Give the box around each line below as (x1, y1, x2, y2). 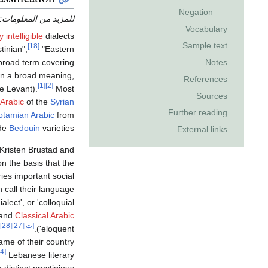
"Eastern (39, 44, 74, 54)
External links (177, 124, 227, 135)
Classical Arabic (15, 211, 74, 221)
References (184, 74, 227, 84)
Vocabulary (185, 24, 227, 34)
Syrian (50, 97, 74, 107)
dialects (43, 31, 74, 41)
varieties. (40, 123, 74, 133)
